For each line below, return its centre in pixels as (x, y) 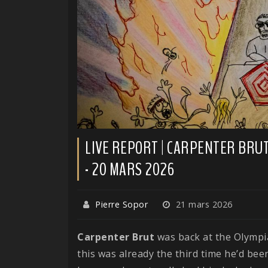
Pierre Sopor (121, 204)
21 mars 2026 (203, 204)
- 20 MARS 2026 (130, 169)
